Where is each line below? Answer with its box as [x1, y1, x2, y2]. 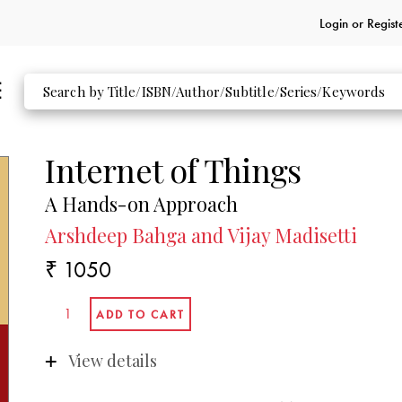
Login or [319, 13, 367, 32]
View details [67, 349, 157, 371]
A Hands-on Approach [45, 191, 239, 217]
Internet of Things [45, 147, 301, 191]
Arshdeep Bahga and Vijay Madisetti [45, 222, 358, 248]
